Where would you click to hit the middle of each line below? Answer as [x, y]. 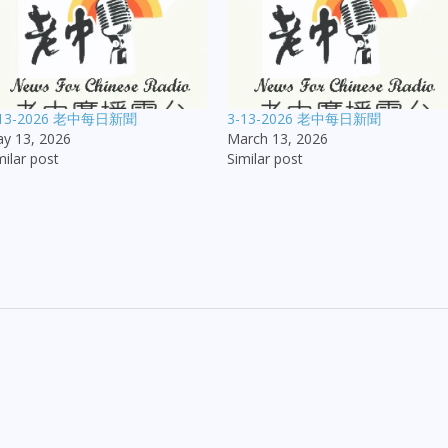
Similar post [265, 159]
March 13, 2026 [278, 139]
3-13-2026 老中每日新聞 [304, 119]
